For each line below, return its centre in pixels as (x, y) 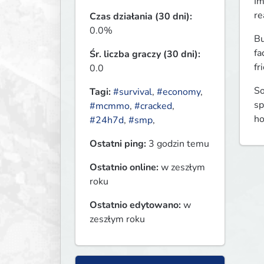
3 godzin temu (178, 144)
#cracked (153, 106)
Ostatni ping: (118, 144)
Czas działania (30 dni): (141, 17)
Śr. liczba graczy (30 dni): (145, 55)
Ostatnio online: (124, 168)
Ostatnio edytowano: (135, 205)
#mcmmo (110, 106)
